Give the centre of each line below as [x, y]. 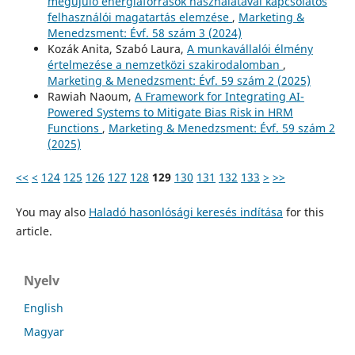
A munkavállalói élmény [250, 48]
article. [34, 231]
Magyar [44, 331]
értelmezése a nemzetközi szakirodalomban [165, 64]
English [44, 307]
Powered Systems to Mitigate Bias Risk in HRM [170, 112]
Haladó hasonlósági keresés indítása [185, 212]
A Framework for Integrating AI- [219, 96]
